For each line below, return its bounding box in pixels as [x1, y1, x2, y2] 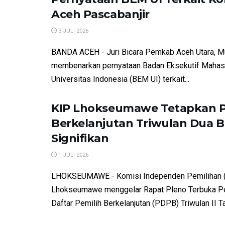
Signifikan [51, 132, 109, 145]
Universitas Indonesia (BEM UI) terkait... [51, 74, 189, 84]
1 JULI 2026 [57, 152, 88, 158]
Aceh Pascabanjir [51, 8, 150, 21]
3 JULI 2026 [57, 28, 88, 34]
